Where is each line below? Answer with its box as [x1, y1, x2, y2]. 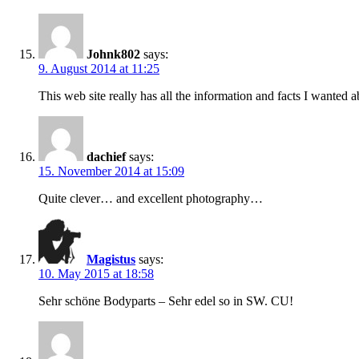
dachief [87, 149, 126, 163]
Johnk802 [87, 46, 140, 61]
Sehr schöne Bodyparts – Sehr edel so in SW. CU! [38, 293, 293, 308]
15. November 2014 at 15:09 [38, 163, 184, 178]
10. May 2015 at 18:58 [38, 266, 154, 280]
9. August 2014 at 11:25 [38, 61, 159, 75]
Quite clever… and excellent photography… [38, 191, 263, 205]
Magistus [87, 252, 135, 266]
